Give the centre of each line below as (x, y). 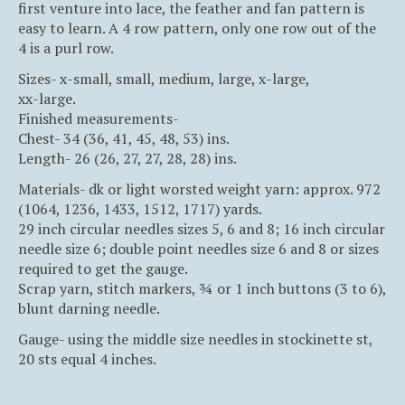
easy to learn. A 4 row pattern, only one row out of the (197, 28)
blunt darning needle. (89, 309)
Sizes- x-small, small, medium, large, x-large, (164, 79)
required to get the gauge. (103, 269)
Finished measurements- (99, 119)
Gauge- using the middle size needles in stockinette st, (196, 339)
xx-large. (47, 99)
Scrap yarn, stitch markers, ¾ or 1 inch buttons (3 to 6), (202, 289)
